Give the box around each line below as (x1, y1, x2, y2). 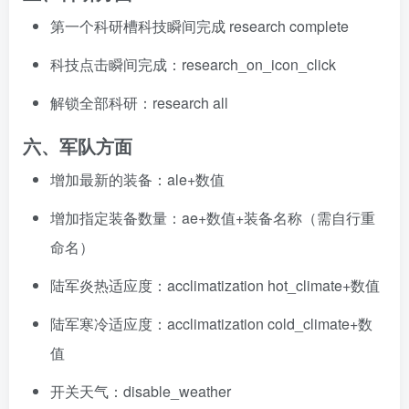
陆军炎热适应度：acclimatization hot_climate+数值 (50, 275, 380, 296)
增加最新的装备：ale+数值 (50, 169, 225, 190)
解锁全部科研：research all (50, 92, 228, 113)
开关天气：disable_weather (50, 381, 231, 402)
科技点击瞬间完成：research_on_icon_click (50, 54, 336, 75)
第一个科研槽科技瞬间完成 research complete (50, 16, 349, 37)
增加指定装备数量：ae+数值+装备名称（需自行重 (50, 207, 375, 228)
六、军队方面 (23, 132, 132, 159)
